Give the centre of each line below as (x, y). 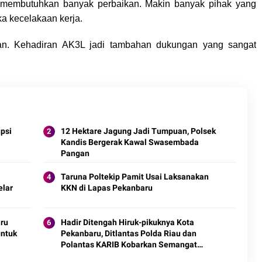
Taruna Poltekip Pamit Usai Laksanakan (135, 177)
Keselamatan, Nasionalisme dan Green (133, 256)
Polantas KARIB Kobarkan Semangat (129, 245)
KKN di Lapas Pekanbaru (106, 188)
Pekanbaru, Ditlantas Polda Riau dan (128, 234)
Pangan (75, 154)
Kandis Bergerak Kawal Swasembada (130, 142)
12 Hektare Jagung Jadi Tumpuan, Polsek (138, 131)
